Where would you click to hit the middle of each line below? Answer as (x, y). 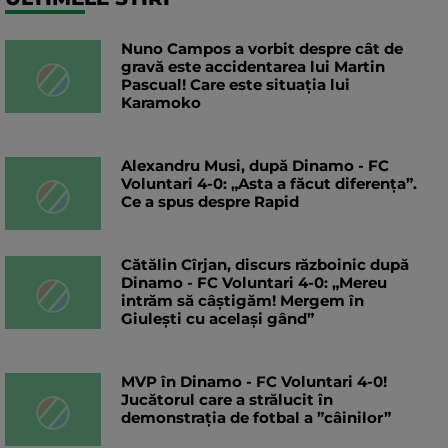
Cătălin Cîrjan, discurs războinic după (265, 265)
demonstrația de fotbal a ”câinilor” (256, 418)
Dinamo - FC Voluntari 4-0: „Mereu (254, 283)
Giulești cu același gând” (217, 319)
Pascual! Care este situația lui (235, 85)
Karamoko (161, 103)
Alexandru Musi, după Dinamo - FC (255, 166)
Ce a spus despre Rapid (210, 202)
